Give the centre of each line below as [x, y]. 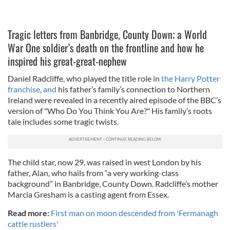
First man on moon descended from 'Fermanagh [135, 213]
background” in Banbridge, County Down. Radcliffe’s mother [113, 184]
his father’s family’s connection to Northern [133, 89]
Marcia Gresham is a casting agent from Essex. [88, 194]
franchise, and [32, 89]
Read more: [28, 213]
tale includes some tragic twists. [63, 121]
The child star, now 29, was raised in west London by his [104, 162]
